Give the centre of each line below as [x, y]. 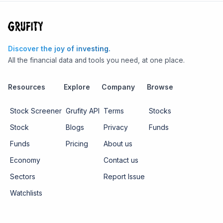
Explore [77, 87]
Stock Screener [36, 111]
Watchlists [26, 193]
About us [118, 143]
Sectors [23, 176]
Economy [25, 160]
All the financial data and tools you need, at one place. [96, 60]
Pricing [77, 143]
